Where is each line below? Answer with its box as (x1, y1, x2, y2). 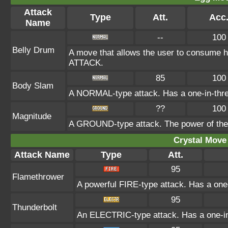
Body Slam (12, 81, 53, 91)
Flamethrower (12, 172, 64, 182)
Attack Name (14, 150, 70, 160)
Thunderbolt (12, 203, 57, 212)
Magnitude (12, 111, 51, 121)
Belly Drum (12, 45, 54, 55)
